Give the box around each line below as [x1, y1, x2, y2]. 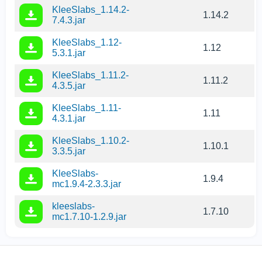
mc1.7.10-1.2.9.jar [52, 212, 126, 222]
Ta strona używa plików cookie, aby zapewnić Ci [51, 233, 236, 243]
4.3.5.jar [52, 81, 85, 91]
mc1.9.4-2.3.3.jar [52, 179, 121, 189]
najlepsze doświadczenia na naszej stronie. [61, 243, 226, 253]
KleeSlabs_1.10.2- [52, 136, 129, 146]
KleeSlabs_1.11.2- [52, 70, 129, 81]
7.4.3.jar [52, 15, 85, 26]
